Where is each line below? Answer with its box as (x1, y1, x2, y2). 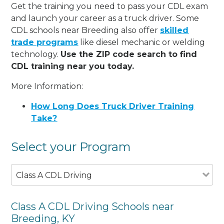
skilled (160, 25, 189, 35)
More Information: (11, 81, 83, 91)
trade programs (11, 37, 78, 47)
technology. (11, 49, 61, 59)
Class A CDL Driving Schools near (11, 200, 174, 212)
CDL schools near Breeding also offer (11, 25, 160, 35)
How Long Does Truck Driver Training (31, 101, 194, 111)
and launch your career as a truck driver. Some (11, 13, 199, 23)
